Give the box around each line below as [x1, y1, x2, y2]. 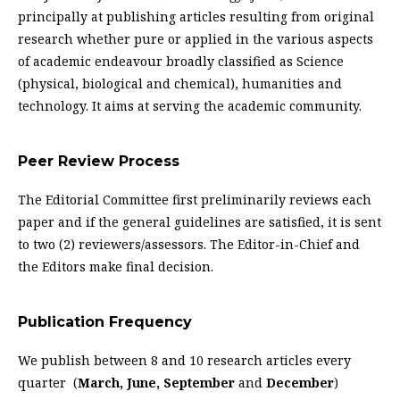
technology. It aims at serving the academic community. [18, 97, 362, 115]
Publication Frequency [18, 313, 192, 331]
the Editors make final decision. [18, 258, 213, 276]
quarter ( [18, 374, 78, 392]
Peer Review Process [18, 153, 179, 171]
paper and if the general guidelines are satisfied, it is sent [18, 213, 381, 231]
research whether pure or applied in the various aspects [18, 30, 373, 48]
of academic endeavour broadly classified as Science [18, 53, 344, 71]
